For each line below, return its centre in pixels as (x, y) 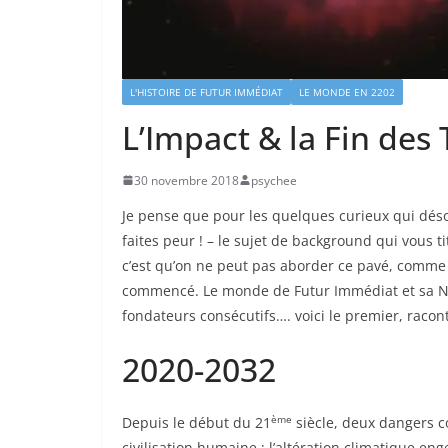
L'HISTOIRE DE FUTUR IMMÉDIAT (206, 91)
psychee (274, 180)
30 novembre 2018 (186, 180)
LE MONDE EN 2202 (347, 91)
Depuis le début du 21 (196, 422)
